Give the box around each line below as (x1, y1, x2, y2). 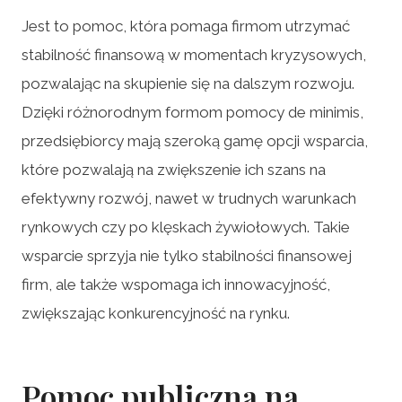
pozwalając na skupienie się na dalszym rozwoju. (22, 74, 354, 92)
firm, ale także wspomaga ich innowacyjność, (22, 275, 330, 293)
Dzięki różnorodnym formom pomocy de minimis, (22, 102, 363, 121)
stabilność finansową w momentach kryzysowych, (22, 45, 366, 64)
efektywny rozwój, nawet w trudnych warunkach (22, 188, 356, 207)
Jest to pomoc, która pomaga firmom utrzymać (22, 16, 350, 35)
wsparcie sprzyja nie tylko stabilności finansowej (22, 246, 352, 265)
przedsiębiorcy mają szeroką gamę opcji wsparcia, (22, 131, 368, 150)
